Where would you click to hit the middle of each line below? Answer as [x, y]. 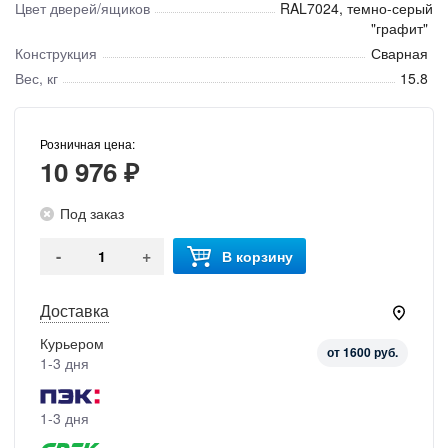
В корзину [257, 255]
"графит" [399, 27]
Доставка [74, 310]
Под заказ [92, 212]
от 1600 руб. [362, 352]
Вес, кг [36, 77]
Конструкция [56, 52]
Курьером [72, 342]
